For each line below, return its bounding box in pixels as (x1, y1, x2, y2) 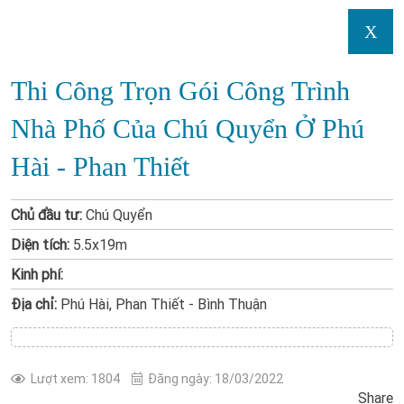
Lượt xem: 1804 (31, 371, 120, 387)
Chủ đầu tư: (11, 206, 82, 224)
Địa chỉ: (11, 295, 57, 313)
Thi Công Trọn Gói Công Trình (11, 76, 350, 106)
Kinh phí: (11, 265, 63, 283)
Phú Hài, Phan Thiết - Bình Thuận (57, 295, 267, 313)
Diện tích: (11, 235, 69, 253)
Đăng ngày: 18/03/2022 (148, 371, 283, 387)
